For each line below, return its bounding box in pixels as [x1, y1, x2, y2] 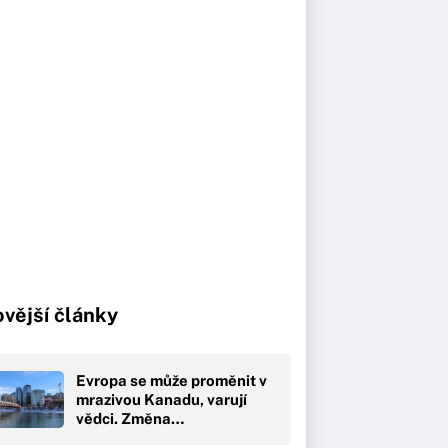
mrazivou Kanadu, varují [76, 390, 247, 408]
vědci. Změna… [76, 409, 184, 427]
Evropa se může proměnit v [76, 371, 267, 389]
